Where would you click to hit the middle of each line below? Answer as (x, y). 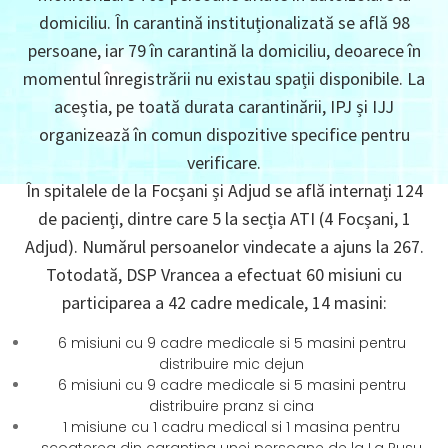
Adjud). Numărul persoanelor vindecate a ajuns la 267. (224, 246)
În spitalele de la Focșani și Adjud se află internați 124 (224, 190)
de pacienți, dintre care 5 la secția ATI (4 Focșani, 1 (224, 218)
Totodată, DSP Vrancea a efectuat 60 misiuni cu (224, 274)
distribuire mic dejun (231, 364)
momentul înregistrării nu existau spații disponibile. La (224, 78)
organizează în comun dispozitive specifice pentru (224, 134)
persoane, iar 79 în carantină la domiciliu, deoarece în (224, 50)
